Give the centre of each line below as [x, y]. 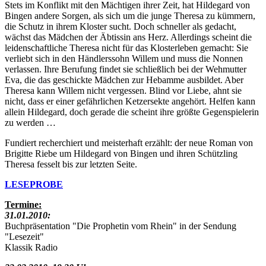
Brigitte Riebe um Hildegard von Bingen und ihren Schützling [121, 153]
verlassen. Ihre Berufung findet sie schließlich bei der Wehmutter [126, 69]
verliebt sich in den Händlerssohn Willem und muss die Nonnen [124, 58]
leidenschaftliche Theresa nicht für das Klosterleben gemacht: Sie [126, 47]
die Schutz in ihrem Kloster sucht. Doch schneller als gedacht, [121, 26]
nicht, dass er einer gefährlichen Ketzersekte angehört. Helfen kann [130, 101]
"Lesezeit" [24, 236]
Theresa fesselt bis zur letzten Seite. [71, 164]
